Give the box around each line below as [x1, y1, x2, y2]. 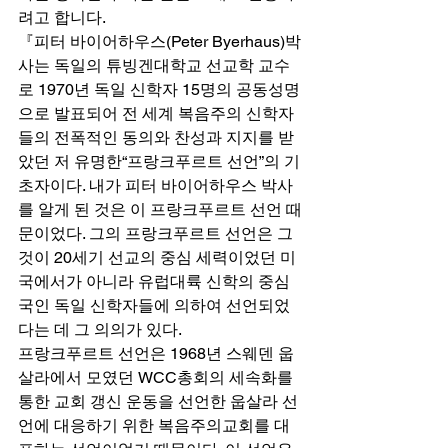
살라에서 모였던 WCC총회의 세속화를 [18, 367, 297, 387]
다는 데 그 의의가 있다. [18, 319, 189, 339]
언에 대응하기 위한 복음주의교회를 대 [18, 415, 290, 435]
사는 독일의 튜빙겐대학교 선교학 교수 [18, 55, 290, 75]
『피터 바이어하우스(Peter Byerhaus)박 [18, 31, 301, 51]
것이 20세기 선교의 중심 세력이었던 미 [18, 247, 296, 267]
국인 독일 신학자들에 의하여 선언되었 [18, 295, 290, 315]
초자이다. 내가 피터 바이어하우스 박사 [18, 175, 293, 195]
